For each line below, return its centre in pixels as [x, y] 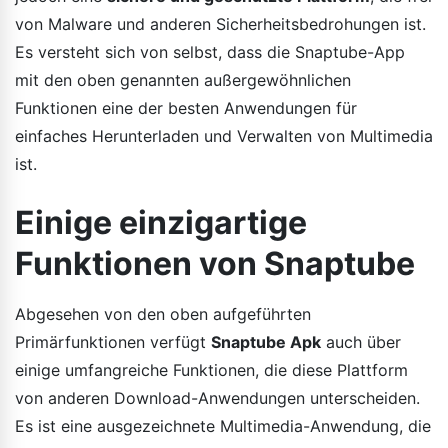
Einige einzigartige [161, 222]
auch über [361, 341]
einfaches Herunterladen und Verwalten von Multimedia [224, 135]
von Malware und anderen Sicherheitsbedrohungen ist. [220, 23]
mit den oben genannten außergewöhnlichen [183, 79]
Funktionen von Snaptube [215, 263]
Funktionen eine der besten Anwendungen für [186, 107]
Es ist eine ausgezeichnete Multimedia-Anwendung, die [223, 425]
